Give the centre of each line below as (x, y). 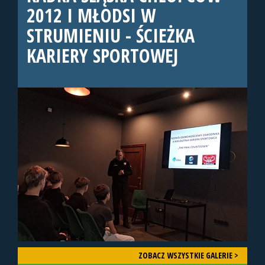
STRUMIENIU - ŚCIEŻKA (111, 35)
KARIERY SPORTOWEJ (102, 56)
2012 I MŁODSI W (91, 15)
